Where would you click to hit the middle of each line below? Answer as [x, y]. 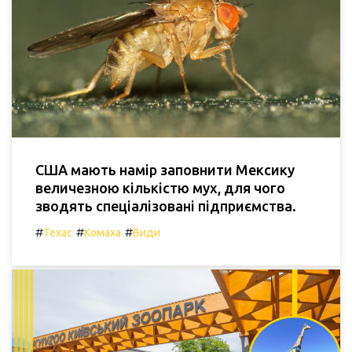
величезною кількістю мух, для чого [160, 188]
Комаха [103, 233]
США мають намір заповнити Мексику [165, 170]
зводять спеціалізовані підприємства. [166, 206]
